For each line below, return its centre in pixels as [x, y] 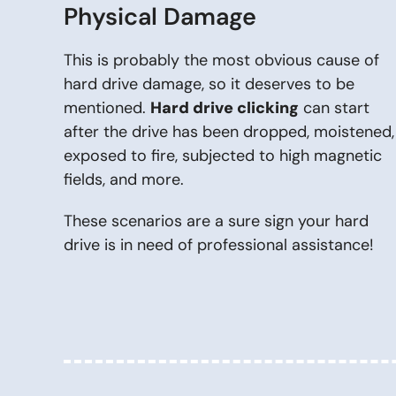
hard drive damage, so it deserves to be [209, 84]
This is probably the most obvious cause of [221, 60]
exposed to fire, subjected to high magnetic [223, 156]
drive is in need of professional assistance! [219, 245]
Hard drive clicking [225, 108]
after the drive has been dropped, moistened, [229, 132]
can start [334, 108]
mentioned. [107, 108]
